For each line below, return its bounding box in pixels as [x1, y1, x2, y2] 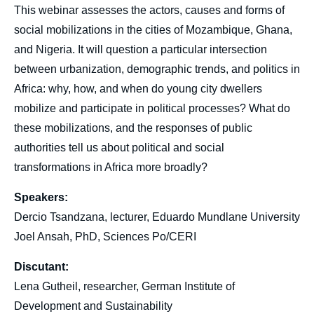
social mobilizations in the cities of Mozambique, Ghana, [14, 24, 292, 36]
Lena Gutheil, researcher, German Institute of [14, 280, 235, 292]
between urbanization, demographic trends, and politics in [14, 63, 300, 75]
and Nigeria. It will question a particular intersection [14, 43, 267, 55]
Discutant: [14, 261, 74, 273]
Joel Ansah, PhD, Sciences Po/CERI [14, 231, 202, 243]
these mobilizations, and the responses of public [14, 122, 252, 134]
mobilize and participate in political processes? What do [14, 102, 290, 114]
